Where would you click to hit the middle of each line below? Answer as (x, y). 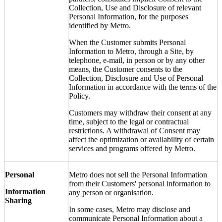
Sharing (18, 200)
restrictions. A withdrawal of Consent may (135, 130)
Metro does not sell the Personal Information (138, 174)
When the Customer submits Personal (127, 42)
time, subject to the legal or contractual (129, 121)
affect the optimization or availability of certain (141, 139)
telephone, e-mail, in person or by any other (137, 60)
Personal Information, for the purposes (129, 16)
